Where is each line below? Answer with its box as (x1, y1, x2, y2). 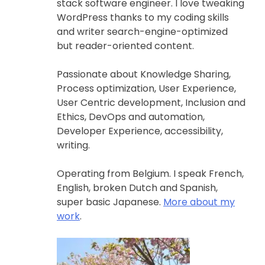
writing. (57, 138, 90, 152)
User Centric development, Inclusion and (57, 96, 245, 109)
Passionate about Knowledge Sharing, (57, 67, 231, 81)
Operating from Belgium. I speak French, (57, 167, 244, 180)
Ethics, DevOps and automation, (57, 110, 205, 124)
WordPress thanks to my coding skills (57, 11, 229, 24)
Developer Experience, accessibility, (57, 124, 223, 138)
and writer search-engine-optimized (57, 25, 230, 38)
